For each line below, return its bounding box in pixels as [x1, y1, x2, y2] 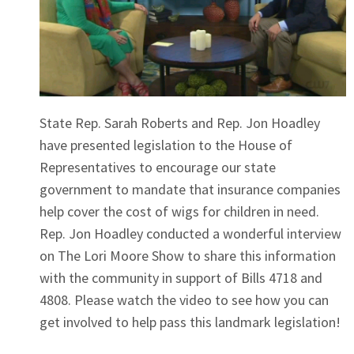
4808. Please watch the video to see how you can [40, 291, 329, 310]
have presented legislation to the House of [40, 136, 292, 155]
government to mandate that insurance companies [40, 180, 341, 199]
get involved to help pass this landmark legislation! [40, 313, 344, 332]
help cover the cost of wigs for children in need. [40, 202, 319, 221]
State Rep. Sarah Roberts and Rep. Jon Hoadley [40, 114, 320, 133]
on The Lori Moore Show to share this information [40, 247, 336, 265]
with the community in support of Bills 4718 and [40, 269, 322, 288]
